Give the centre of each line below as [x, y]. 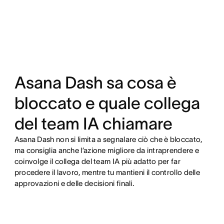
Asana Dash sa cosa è [95, 83]
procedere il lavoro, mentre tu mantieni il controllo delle [107, 172]
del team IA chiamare [93, 124]
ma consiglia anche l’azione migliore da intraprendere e [107, 150]
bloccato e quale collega [107, 103]
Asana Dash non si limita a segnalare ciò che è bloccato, [108, 139]
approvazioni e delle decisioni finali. [74, 183]
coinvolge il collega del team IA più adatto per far [97, 161]
